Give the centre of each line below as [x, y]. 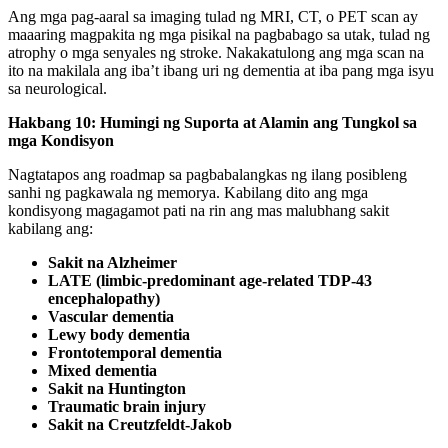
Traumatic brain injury [127, 406]
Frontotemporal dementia [135, 352]
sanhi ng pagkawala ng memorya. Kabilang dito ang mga [188, 192]
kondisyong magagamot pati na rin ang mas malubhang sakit [198, 210]
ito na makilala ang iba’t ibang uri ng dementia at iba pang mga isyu [221, 70]
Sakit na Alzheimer [112, 262]
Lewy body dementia [119, 334]
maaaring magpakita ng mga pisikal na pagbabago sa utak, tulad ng [219, 34]
